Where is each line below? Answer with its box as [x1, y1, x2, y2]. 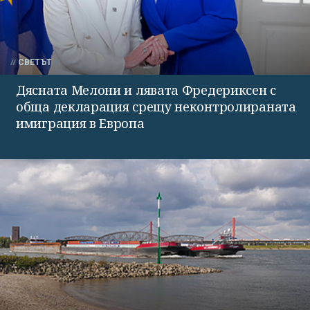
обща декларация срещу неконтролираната [16, 98, 296, 115]
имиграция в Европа [16, 114, 145, 131]
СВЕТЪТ [18, 57, 52, 67]
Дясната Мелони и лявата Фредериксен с [16, 81, 276, 98]
